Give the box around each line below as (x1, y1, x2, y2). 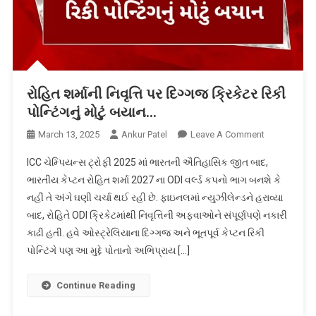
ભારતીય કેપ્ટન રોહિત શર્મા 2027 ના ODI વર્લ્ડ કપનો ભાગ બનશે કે (26, 174, 281, 186)
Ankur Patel (121, 129, 167, 140)
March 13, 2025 (37, 129, 99, 140)
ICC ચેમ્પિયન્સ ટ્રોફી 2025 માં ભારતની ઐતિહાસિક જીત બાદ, (26, 157, 268, 169)
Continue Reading (56, 280, 135, 291)
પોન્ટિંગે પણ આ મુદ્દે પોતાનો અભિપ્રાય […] (26, 245, 190, 257)
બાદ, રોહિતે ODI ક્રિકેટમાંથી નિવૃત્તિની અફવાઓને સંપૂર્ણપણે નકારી (26, 209, 287, 221)
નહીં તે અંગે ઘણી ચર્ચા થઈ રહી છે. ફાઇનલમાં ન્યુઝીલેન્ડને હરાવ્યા (26, 192, 283, 204)
